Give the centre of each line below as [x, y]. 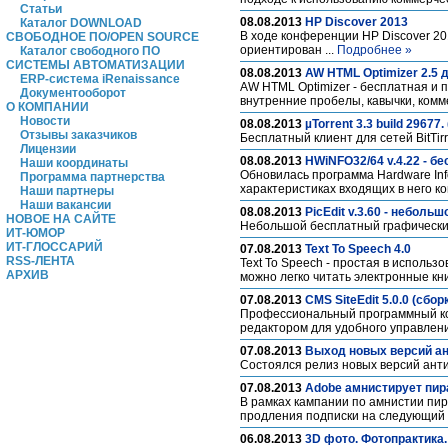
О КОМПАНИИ [47, 107]
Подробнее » [374, 50]
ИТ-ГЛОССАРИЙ [54, 247]
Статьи [41, 9]
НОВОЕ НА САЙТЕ [61, 219]
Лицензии [48, 149]
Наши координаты [74, 163]
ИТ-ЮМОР [35, 233]
